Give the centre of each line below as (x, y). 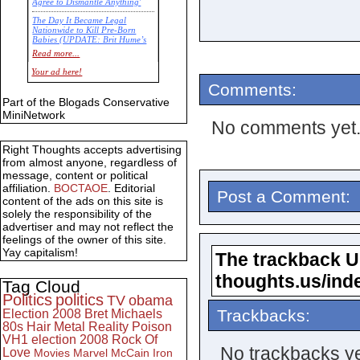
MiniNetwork (34, 115)
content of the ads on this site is (83, 201)
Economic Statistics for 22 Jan (89, 68)
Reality (108, 327)
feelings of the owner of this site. (84, 240)
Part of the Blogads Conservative (86, 102)
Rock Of (135, 340)
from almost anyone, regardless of (90, 163)
